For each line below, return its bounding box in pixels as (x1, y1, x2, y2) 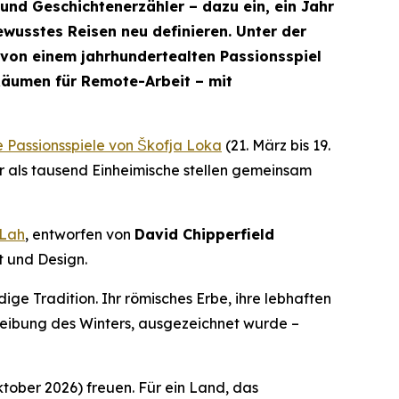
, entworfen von (25, 225, 134, 244)
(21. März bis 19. (222, 136, 330, 155)
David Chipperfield (134, 225, 274, 244)
